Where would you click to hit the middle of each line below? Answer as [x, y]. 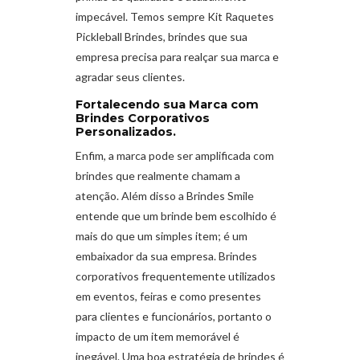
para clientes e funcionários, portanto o [174, 316]
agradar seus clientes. [130, 77]
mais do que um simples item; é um [162, 235]
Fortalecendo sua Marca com [167, 105]
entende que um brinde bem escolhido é [176, 215]
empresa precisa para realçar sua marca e [177, 57]
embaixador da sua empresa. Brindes [166, 256]
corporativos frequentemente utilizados [176, 276]
